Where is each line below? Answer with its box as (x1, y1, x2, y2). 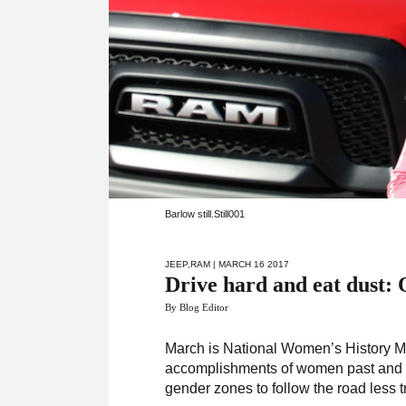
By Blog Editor (165, 302, 229, 314)
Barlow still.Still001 (165, 208, 248, 220)
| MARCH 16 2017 (210, 259, 290, 270)
